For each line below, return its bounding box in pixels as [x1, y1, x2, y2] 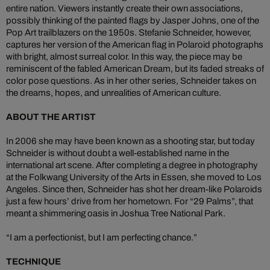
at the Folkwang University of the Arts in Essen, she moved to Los [6, 172, 262, 182]
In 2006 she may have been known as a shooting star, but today [6, 136, 255, 146]
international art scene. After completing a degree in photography [6, 160, 258, 170]
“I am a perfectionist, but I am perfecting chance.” [6, 232, 197, 242]
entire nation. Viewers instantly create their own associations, [6, 3, 243, 13]
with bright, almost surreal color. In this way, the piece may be [6, 51, 242, 61]
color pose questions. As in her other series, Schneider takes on [6, 75, 256, 86]
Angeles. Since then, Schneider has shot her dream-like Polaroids [6, 184, 262, 194]
